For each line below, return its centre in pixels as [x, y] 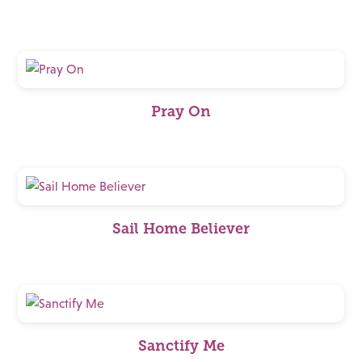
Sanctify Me [181, 346]
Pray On [181, 112]
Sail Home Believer [181, 229]
